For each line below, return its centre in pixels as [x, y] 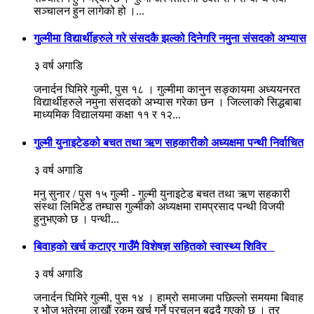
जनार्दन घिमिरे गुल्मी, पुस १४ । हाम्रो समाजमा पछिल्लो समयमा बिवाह [169, 298]
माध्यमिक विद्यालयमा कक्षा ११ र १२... [107, 115]
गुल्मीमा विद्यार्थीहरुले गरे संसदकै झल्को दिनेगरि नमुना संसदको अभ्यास [170, 39]
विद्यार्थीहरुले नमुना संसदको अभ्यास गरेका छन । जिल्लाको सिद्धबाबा [168, 102]
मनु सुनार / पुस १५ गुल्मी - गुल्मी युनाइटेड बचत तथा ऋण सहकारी [162, 193]
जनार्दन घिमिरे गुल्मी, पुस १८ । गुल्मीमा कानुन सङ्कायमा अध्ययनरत [167, 90]
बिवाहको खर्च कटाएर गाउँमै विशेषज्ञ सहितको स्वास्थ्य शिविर [154, 247]
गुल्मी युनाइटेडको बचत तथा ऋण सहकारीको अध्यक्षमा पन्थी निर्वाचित [169, 142]
